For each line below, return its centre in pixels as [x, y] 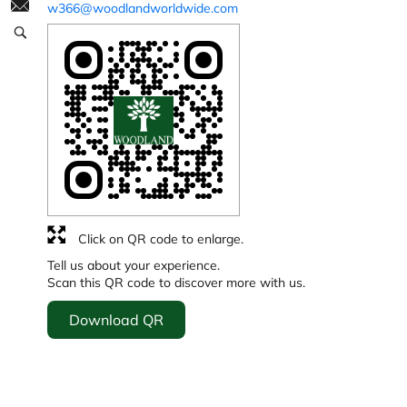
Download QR [116, 320]
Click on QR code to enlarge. [161, 239]
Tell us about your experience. [134, 266]
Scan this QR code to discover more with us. [176, 283]
